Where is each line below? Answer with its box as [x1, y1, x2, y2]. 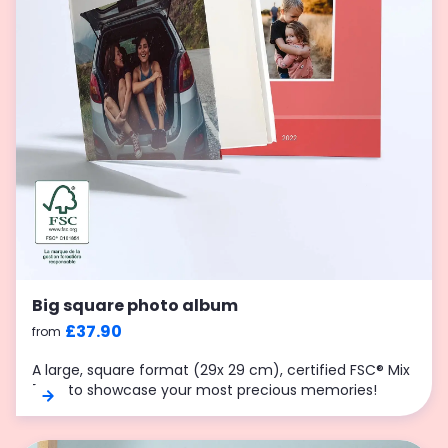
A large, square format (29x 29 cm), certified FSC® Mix [32, 360, 410, 380]
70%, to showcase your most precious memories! [32, 380, 377, 400]
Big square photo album [32, 294, 238, 317]
